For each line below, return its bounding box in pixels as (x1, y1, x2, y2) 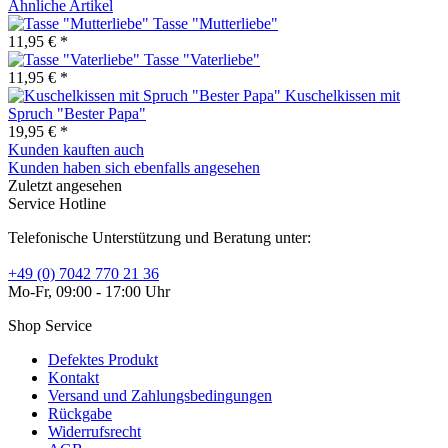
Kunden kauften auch (8, 140, 144, 158)
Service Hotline (8, 194, 106, 212)
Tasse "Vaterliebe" (144, 50, 260, 68)
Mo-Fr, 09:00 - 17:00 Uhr (8, 282, 170, 300)
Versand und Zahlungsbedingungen (48, 386, 272, 404)
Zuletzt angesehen (8, 176, 122, 194)
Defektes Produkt (48, 350, 158, 368)
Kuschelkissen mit (285, 86, 400, 104)
